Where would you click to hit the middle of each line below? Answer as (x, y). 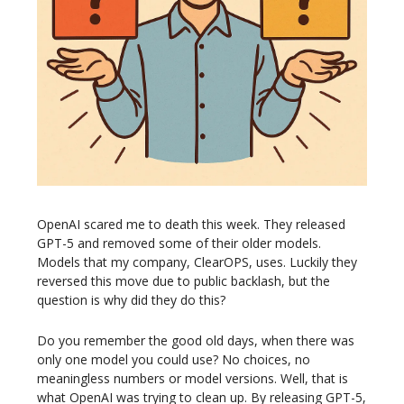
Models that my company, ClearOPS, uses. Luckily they (197, 262)
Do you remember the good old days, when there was (196, 341)
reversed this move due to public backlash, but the (184, 281)
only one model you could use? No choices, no (174, 360)
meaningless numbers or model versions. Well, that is (193, 379)
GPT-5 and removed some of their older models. (179, 243)
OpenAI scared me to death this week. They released (191, 225)
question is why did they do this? (131, 300)
